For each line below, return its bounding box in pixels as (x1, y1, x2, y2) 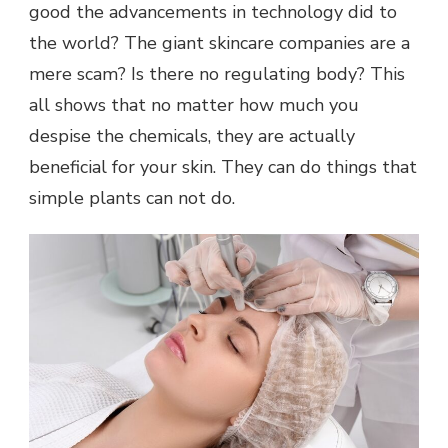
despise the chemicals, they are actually (29, 123, 355, 148)
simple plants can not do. (29, 185, 240, 210)
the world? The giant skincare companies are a (29, 30, 410, 55)
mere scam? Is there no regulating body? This (29, 61, 405, 86)
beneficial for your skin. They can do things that (29, 154, 417, 179)
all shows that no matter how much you (29, 92, 359, 117)
